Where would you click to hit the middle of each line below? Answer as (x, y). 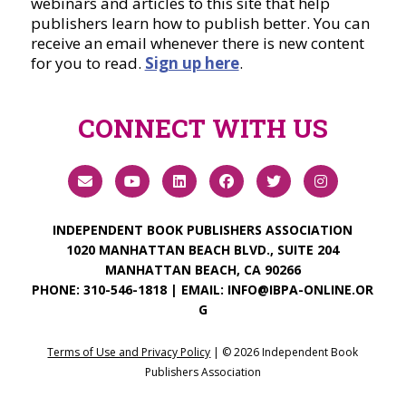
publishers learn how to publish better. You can (200, 24)
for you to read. (87, 63)
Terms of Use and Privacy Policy (129, 353)
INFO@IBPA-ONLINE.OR (301, 290)
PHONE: (58, 290)
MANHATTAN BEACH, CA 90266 (203, 270)
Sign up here (192, 63)
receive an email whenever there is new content (197, 43)
